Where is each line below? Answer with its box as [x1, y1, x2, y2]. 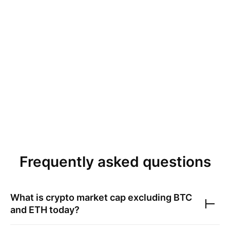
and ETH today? [10, 204, 80, 215]
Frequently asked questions [19, 153, 211, 170]
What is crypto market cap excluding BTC [10, 192, 192, 203]
